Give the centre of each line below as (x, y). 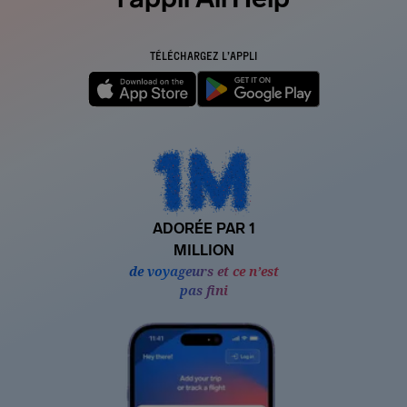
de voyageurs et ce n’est (203, 272)
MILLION (203, 251)
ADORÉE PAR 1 (203, 229)
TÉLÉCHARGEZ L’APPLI (203, 56)
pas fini (203, 291)
